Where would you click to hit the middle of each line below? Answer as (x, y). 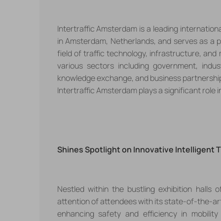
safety (110, 213)
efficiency (160, 213)
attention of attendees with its (111, 201)
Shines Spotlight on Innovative (116, 149)
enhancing (75, 213)
